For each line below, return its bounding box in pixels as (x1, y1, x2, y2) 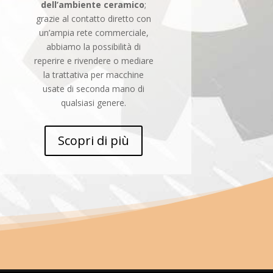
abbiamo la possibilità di (46, 40, 141, 52)
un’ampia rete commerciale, (38, 26, 149, 38)
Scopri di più (58, 132, 130, 149)
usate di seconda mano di (43, 82, 145, 94)
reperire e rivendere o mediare (34, 54, 154, 66)
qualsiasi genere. (61, 96, 127, 108)
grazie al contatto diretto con (36, 12, 152, 24)
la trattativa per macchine (43, 68, 144, 80)
